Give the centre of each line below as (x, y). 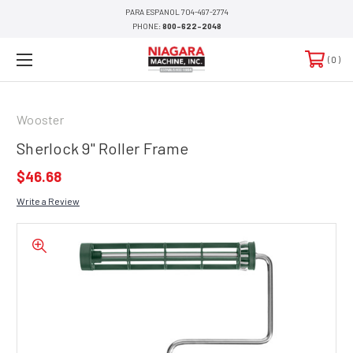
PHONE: (147, 26)
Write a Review (48, 201)
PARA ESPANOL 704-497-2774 (176, 12)
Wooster (40, 119)
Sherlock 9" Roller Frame (102, 148)
